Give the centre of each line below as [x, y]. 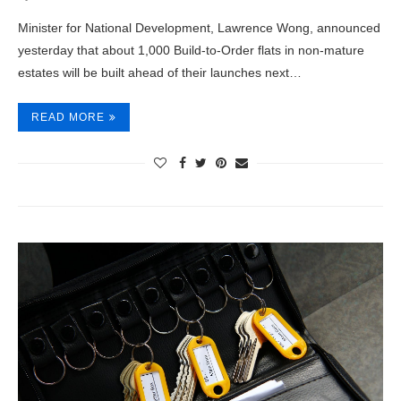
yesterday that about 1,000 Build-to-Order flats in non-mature [191, 50]
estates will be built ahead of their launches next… [160, 73]
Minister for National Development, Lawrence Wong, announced [199, 28]
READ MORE [68, 117]
